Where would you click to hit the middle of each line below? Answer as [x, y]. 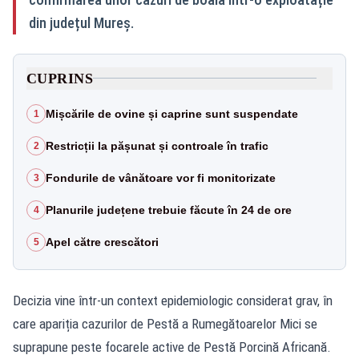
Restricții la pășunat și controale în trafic [157, 145]
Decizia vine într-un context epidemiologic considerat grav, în [173, 300]
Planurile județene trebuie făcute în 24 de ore [169, 210]
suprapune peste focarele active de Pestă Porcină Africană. [172, 347]
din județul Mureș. [81, 22]
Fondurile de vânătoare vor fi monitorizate [161, 177]
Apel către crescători [102, 242]
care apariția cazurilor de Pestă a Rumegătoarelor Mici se [165, 323]
